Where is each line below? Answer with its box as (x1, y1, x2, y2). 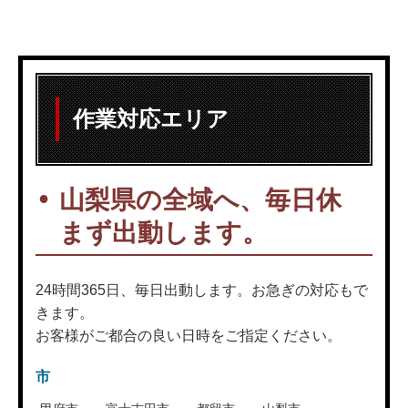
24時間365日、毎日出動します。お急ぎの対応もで (36, 281, 368, 298)
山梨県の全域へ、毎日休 (59, 185, 342, 214)
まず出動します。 (59, 218, 268, 247)
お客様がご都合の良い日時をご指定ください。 (36, 327, 342, 343)
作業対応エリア (73, 106, 229, 131)
